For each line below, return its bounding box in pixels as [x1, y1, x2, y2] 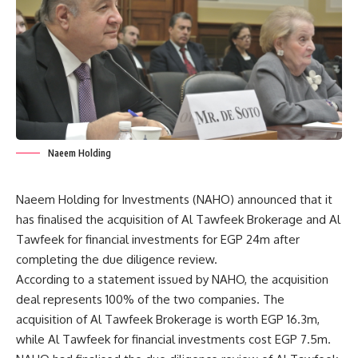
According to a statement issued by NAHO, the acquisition [16, 272, 328, 288]
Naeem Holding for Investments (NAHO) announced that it [16, 192, 332, 208]
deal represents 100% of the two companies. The [16, 292, 284, 308]
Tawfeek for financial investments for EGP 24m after [16, 232, 300, 248]
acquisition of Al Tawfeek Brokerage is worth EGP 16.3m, [16, 312, 320, 328]
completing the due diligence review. [16, 252, 217, 268]
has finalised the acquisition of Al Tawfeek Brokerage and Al [16, 212, 340, 228]
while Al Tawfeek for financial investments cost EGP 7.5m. [16, 332, 331, 348]
